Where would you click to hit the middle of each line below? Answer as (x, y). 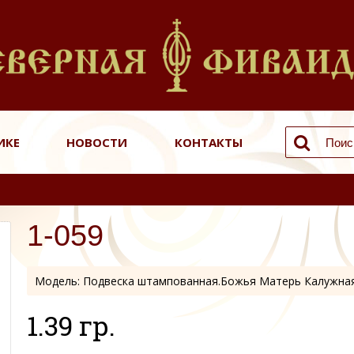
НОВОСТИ (97, 142)
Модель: (59, 281)
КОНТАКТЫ (208, 142)
